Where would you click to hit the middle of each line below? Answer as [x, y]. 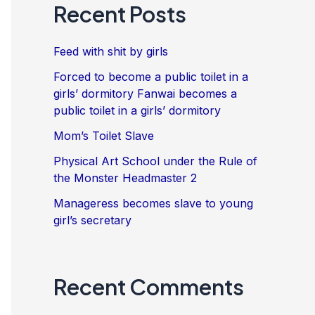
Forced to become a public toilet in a [151, 76]
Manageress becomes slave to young [153, 203]
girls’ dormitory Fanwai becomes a [145, 93]
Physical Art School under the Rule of [155, 161]
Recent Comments [149, 286]
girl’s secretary [92, 220]
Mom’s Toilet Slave [104, 135]
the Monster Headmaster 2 [125, 178]
